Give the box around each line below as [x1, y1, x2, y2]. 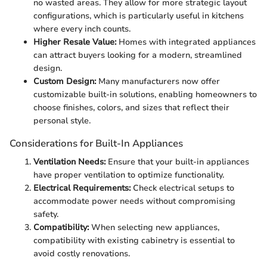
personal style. [33, 115, 91, 126]
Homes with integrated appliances [116, 36, 256, 48]
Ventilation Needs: [33, 156, 105, 168]
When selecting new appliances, [89, 222, 219, 234]
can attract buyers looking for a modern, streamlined [33, 49, 242, 61]
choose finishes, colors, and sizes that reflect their [33, 102, 229, 113]
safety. [33, 209, 58, 221]
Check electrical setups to [131, 182, 234, 194]
